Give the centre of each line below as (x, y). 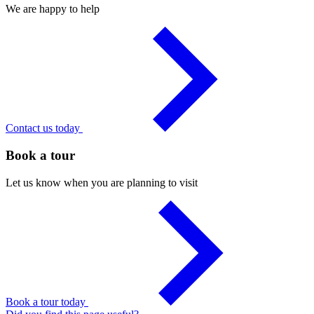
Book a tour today (47, 301)
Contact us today (44, 128)
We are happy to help (53, 9)
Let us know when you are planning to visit (102, 182)
